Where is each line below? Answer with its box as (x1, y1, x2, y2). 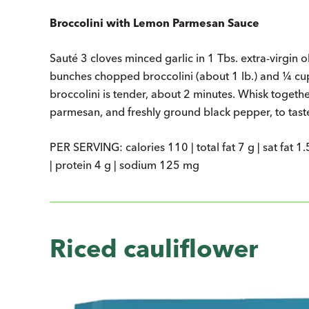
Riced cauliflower (50, 232, 258, 263)
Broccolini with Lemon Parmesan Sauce (50, 15, 259, 30)
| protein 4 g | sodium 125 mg (50, 157, 199, 172)
